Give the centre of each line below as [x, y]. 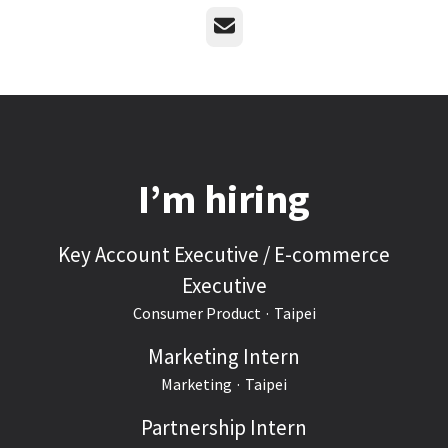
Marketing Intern [224, 356]
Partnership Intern [224, 427]
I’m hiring [224, 199]
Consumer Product [196, 313]
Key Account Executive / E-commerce [224, 254]
